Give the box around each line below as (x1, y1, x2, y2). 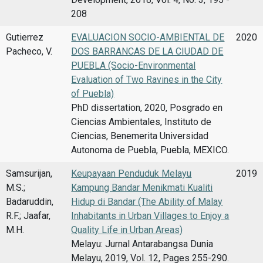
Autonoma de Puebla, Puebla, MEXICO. (71, 144, 230, 156)
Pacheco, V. (6, 45, 52, 57)
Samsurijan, (6, 167, 52, 179)
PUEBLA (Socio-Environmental (71, 59, 196, 71)
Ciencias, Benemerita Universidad (71, 130, 209, 141)
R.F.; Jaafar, (6, 210, 50, 221)
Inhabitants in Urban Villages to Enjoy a (71, 210, 230, 221)
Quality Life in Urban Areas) (71, 224, 183, 235)
